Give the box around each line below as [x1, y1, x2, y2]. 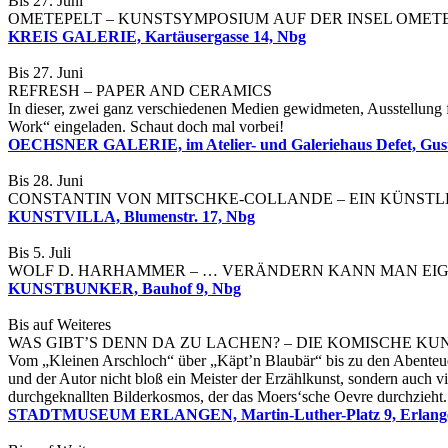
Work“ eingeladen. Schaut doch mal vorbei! [8, 118, 284, 136]
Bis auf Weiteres [8, 316, 111, 334]
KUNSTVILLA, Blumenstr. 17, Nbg [8, 208, 255, 226]
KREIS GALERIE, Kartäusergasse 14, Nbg [8, 28, 306, 46]
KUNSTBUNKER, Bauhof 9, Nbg [8, 280, 241, 298]
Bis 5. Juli [8, 244, 71, 262]
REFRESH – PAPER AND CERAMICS [8, 82, 272, 100]
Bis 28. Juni [8, 172, 83, 190]
